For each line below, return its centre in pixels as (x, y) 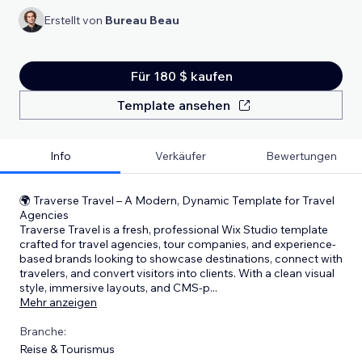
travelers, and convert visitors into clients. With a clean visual (177, 273)
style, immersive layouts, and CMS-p (115, 288)
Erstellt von (74, 20)
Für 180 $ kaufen (181, 76)
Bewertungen (302, 156)
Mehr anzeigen (58, 302)
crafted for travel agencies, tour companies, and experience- (178, 244)
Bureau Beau (142, 20)
